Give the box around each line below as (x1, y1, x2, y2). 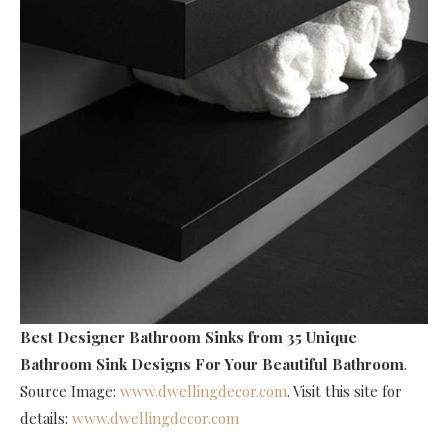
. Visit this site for (287, 380, 402, 401)
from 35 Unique (248, 326, 357, 347)
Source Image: (20, 380, 120, 401)
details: (20, 407, 72, 428)
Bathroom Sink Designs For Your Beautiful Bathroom (20, 353, 404, 374)
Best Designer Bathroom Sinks (20, 326, 244, 347)
